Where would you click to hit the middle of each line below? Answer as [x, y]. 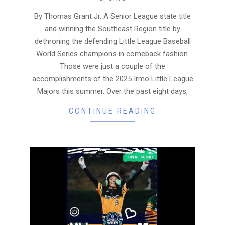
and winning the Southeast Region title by [113, 28]
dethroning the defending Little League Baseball [113, 41]
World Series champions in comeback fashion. [113, 53]
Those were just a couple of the [113, 66]
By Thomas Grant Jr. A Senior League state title [113, 16]
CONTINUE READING [113, 111]
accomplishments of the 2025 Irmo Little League [113, 79]
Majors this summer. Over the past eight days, [113, 91]
